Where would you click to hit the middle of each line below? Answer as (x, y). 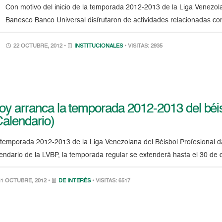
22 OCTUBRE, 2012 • (40, 46)
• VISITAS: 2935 (144, 46)
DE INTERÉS (75, 181)
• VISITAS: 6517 (111, 181)
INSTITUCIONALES (99, 46)
